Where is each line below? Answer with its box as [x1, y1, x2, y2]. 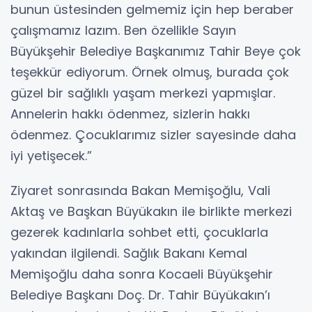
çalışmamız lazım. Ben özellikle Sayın [10, 22, 236, 40]
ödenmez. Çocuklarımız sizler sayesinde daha [10, 126, 296, 144]
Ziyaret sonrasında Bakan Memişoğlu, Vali [10, 182, 270, 200]
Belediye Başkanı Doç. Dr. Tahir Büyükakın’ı [10, 286, 270, 304]
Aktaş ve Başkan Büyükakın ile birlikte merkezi [10, 203, 292, 221]
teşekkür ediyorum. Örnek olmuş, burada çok [10, 63, 289, 81]
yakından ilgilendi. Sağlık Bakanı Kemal [10, 244, 247, 263]
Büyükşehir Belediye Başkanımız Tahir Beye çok [10, 42, 301, 61]
